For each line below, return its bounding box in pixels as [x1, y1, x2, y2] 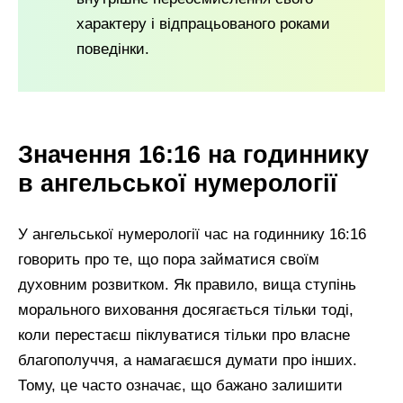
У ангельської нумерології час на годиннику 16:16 [18, 226, 366, 244]
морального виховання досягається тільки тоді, [18, 301, 354, 319]
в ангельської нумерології [18, 168, 337, 197]
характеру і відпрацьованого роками [76, 14, 330, 32]
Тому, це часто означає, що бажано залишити [18, 377, 343, 395]
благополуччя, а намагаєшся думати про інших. [18, 352, 357, 370]
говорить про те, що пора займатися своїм [18, 251, 319, 269]
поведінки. [76, 40, 149, 58]
